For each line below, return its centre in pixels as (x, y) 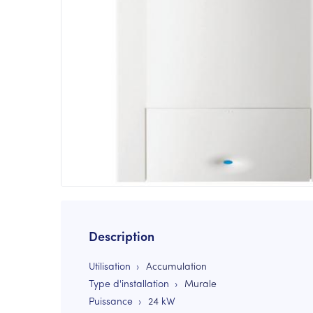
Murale (201, 285)
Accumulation (176, 267)
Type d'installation (129, 285)
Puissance (111, 302)
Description (122, 238)
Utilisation (110, 267)
